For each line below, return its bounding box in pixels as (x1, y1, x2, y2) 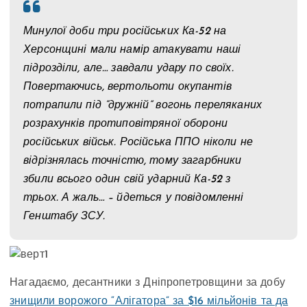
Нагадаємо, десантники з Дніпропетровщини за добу (10, 278, 285, 289)
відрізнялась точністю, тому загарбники (23, 156, 242, 167)
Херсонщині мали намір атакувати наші (23, 45, 241, 56)
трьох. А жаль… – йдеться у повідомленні (23, 193, 244, 204)
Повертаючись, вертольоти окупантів (23, 82, 232, 93)
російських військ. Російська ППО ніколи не (23, 137, 253, 149)
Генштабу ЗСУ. (23, 211, 105, 223)
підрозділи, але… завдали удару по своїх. (23, 63, 234, 75)
